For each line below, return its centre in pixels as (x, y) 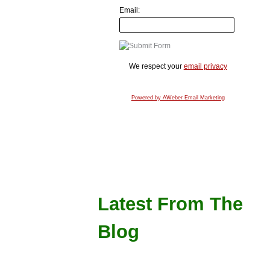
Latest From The (171, 204)
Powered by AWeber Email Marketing (178, 97)
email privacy (205, 66)
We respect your (156, 66)
